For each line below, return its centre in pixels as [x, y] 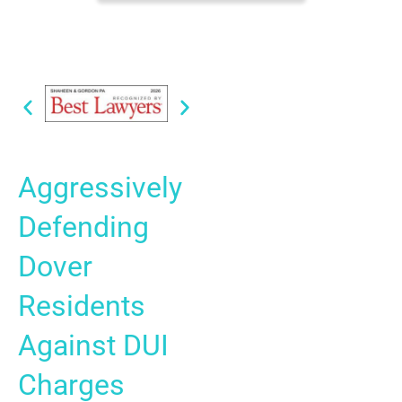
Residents [82, 306]
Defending [83, 227]
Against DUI [93, 346]
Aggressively [100, 188]
